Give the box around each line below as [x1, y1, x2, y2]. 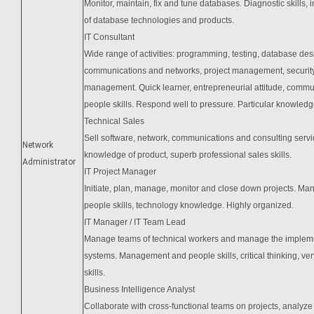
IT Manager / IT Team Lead [84, 217, 186, 227]
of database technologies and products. [84, 15, 234, 25]
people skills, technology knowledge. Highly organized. [84, 200, 294, 210]
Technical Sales [84, 116, 144, 126]
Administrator [22, 157, 76, 167]
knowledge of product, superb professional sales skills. [84, 150, 292, 160]
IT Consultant [84, 32, 135, 42]
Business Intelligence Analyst [84, 285, 195, 294]
